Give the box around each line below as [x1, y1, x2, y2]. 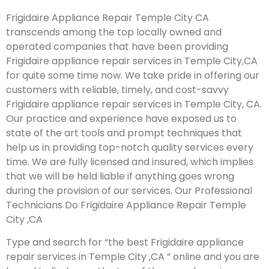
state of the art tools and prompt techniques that [6, 125, 242, 140]
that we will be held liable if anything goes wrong [6, 169, 234, 183]
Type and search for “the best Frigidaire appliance [6, 235, 244, 250]
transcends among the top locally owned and [6, 25, 222, 39]
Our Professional [175, 183, 252, 198]
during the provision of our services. [6, 183, 175, 198]
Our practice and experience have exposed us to [6, 111, 237, 125]
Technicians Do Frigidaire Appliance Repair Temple [6, 198, 246, 212]
